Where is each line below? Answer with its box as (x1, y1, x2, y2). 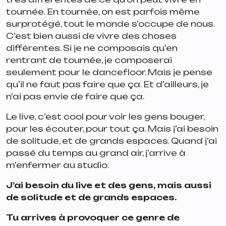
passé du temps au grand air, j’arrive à (6, 147, 186, 158)
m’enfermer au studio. (6, 159, 110, 170)
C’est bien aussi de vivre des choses (6, 30, 177, 41)
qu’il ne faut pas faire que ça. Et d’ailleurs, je (6, 79, 209, 89)
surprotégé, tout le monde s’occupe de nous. (6, 18, 214, 29)
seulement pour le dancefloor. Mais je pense (6, 67, 212, 77)
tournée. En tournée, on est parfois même (6, 6, 200, 17)
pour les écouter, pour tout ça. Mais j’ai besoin (6, 123, 218, 134)
